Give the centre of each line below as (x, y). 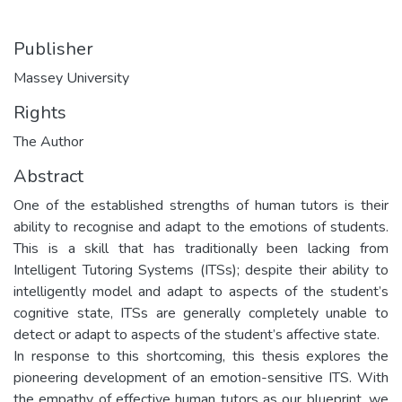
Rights (40, 112)
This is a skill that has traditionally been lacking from (201, 248)
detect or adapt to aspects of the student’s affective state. (197, 334)
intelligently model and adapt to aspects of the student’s (201, 291)
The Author (48, 141)
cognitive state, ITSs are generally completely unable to (201, 313)
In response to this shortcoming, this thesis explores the (201, 356)
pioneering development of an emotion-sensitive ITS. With (201, 377)
